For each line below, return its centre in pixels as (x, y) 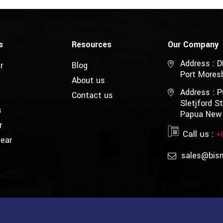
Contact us (93, 96)
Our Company (193, 45)
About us (89, 81)
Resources (92, 45)
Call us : (200, 134)
